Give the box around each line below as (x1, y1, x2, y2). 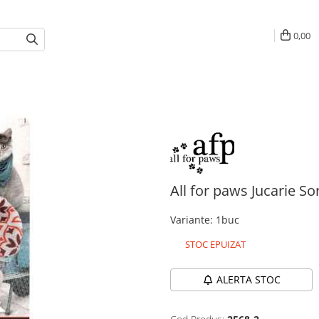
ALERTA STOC (216, 273, 281, 286)
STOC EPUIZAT (183, 238, 246, 251)
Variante (170, 213, 210, 226)
